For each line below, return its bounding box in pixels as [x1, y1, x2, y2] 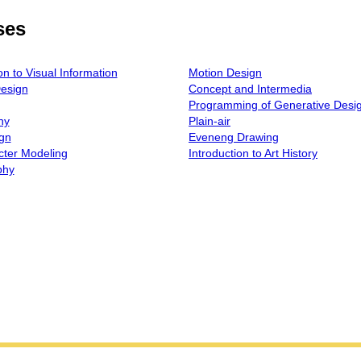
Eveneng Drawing [189, 131, 279, 144]
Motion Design [189, 66, 262, 80]
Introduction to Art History [189, 147, 317, 160]
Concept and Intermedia [189, 82, 312, 96]
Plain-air [189, 114, 230, 128]
